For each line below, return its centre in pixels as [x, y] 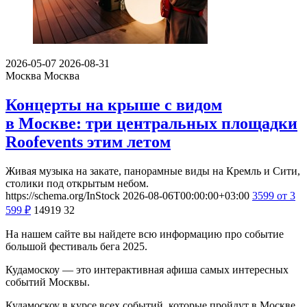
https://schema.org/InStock [63, 195]
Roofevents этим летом [88, 142]
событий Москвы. [48, 282]
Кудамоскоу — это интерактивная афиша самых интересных [147, 269]
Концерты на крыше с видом [114, 105]
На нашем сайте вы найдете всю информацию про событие [145, 234]
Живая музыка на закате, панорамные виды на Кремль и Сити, [153, 171]
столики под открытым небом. [77, 183]
